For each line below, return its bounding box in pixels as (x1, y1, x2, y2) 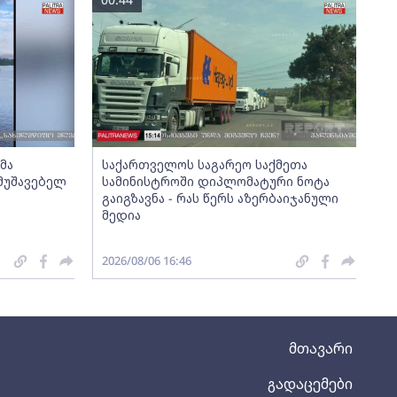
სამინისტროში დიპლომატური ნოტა (101, 173, 330, 190)
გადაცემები (268, 374, 353, 393)
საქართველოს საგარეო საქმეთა (101, 156, 307, 173)
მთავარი (289, 339, 353, 358)
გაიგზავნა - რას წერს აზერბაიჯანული (101, 190, 339, 206)
